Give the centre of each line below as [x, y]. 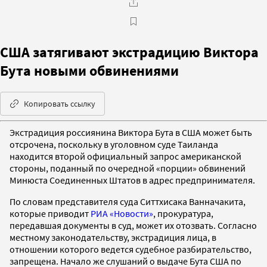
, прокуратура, [183, 213]
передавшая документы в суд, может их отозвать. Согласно [133, 225]
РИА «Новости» [122, 213]
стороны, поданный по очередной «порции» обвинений [128, 168]
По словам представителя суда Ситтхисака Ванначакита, [128, 201]
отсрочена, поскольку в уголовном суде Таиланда [114, 144]
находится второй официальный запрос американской [125, 156]
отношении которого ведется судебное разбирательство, [131, 249]
